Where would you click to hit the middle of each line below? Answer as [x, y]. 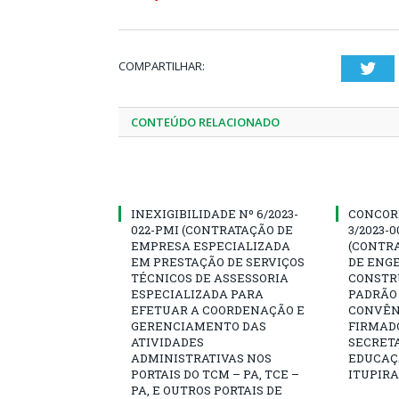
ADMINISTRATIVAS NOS [201, 358]
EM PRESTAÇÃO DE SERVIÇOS [218, 262]
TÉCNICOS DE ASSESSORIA [210, 278]
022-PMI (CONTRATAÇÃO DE [212, 230]
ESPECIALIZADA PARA [197, 294]
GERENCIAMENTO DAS [199, 326]
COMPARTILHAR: [162, 66]
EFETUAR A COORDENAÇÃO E [218, 310]
